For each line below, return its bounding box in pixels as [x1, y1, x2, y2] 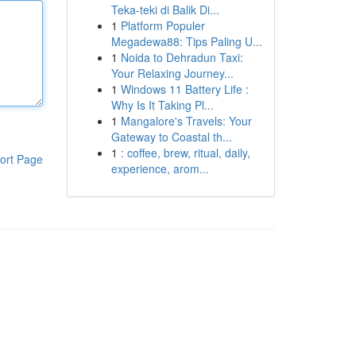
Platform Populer [120, 17, 205, 33]
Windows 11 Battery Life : [120, 81, 249, 97]
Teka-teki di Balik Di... [110, 2, 219, 17]
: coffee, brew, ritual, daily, [120, 145, 250, 161]
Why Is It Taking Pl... [110, 97, 214, 113]
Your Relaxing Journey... [110, 65, 234, 81]
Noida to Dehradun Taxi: [120, 49, 243, 65]
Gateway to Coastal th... [110, 129, 232, 145]
